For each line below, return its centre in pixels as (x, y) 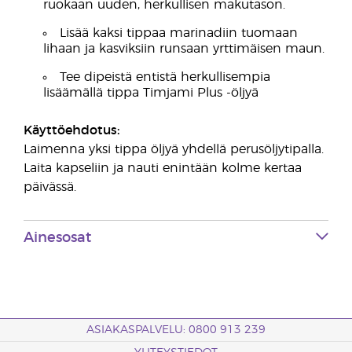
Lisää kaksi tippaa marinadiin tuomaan (179, 33)
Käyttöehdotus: (71, 130)
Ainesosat (57, 238)
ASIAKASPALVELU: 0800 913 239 (176, 330)
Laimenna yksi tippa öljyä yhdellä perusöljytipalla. (174, 149)
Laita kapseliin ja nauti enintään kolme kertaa (163, 168)
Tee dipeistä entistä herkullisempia (165, 77)
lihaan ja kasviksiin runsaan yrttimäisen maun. (184, 49)
